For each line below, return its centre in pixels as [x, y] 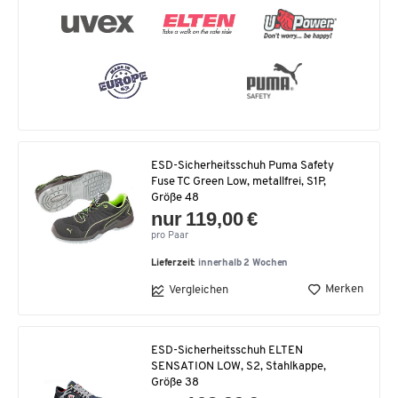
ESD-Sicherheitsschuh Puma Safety [243, 165]
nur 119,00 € [205, 219]
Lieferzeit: [175, 263]
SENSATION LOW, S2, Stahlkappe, [239, 366]
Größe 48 [175, 197]
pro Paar [170, 235]
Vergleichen [199, 291]
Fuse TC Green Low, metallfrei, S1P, [239, 181]
